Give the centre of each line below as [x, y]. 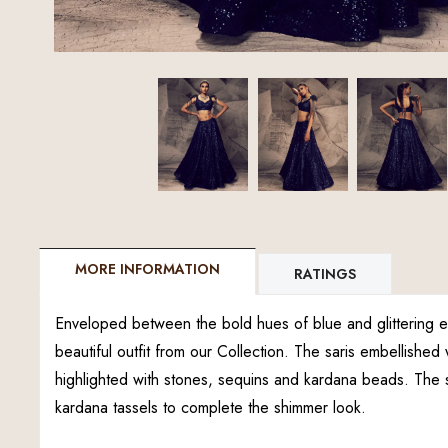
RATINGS [325, 273]
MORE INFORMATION [147, 268]
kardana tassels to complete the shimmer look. [210, 407]
